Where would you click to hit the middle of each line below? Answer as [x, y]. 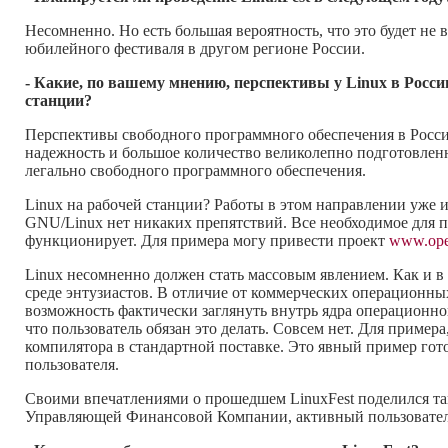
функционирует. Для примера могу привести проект [207, 241]
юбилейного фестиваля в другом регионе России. [195, 49]
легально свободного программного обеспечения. [195, 171]
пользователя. [72, 365]
